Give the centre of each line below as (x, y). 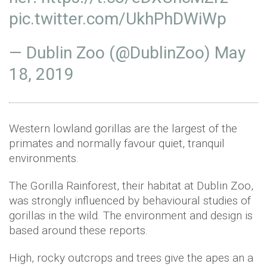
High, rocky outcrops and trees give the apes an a (131, 258)
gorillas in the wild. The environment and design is (131, 216)
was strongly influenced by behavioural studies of (130, 201)
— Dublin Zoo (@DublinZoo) (112, 53)
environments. (44, 159)
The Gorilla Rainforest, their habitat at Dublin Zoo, (131, 186)
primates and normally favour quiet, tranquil (117, 144)
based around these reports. (78, 231)
